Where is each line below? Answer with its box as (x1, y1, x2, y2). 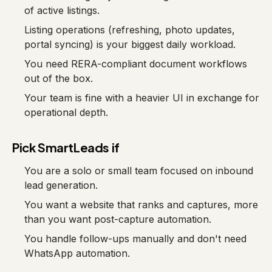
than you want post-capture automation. (24, 213, 211, 225)
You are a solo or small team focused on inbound (24, 165, 253, 177)
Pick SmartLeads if (12, 140, 120, 155)
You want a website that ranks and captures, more (24, 199, 258, 211)
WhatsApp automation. (24, 247, 130, 259)
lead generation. (24, 179, 98, 191)
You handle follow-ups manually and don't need (24, 233, 246, 245)
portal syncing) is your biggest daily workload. (24, 38, 236, 50)
